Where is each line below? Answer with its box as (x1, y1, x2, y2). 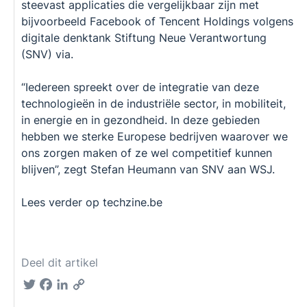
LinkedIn (71, 277, 114, 291)
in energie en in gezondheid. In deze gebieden (21, 112, 260, 127)
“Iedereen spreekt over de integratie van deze (21, 79, 259, 94)
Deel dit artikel (21, 255, 98, 269)
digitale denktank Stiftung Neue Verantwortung (21, 30, 267, 45)
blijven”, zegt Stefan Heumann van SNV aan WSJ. (21, 162, 275, 176)
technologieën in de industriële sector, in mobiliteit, (21, 96, 286, 110)
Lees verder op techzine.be (21, 195, 162, 209)
